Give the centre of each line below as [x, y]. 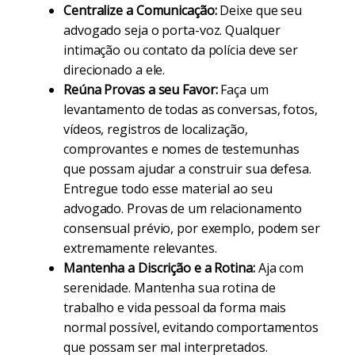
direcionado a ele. [115, 70]
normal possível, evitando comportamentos [191, 327]
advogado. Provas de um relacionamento [183, 208]
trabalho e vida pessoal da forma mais [175, 307]
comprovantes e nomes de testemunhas [181, 149]
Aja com [279, 268]
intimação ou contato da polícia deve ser [181, 50]
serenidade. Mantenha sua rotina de [170, 288]
